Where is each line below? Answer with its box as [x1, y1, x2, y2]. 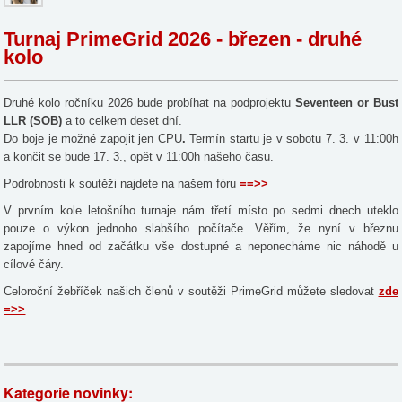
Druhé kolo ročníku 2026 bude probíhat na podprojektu [4, 95, 295, 109]
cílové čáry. [4, 257, 65, 271]
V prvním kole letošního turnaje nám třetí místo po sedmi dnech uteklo [4, 203, 398, 217]
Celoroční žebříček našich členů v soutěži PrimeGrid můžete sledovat [4, 284, 379, 298]
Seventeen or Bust [294, 95, 398, 109]
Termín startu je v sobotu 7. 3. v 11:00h [189, 131, 398, 145]
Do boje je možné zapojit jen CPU [4, 131, 182, 145]
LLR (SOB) [4, 113, 66, 127]
